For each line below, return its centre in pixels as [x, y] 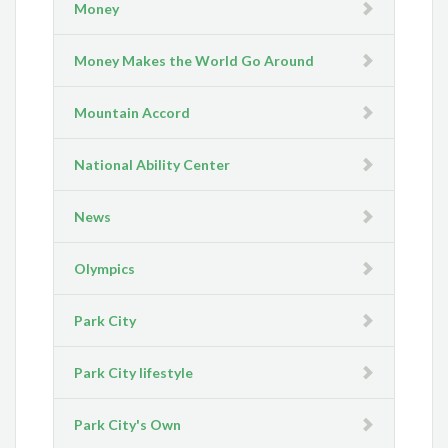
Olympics [105, 269]
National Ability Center [152, 165]
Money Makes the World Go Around [194, 61]
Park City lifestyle [134, 373]
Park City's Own [128, 425]
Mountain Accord [132, 113]
